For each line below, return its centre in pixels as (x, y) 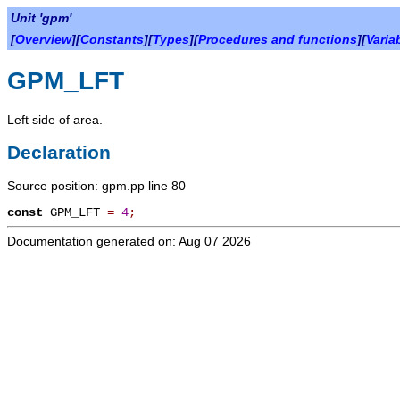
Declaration (59, 152)
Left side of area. (55, 119)
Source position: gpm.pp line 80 (96, 186)
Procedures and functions (278, 39)
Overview (43, 39)
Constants (112, 39)
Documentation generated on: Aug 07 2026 (129, 242)
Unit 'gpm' (41, 18)
